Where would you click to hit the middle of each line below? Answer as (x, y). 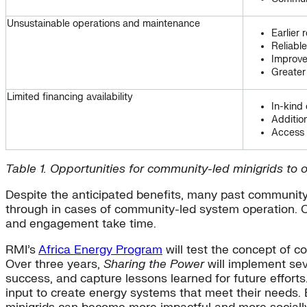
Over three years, (54, 265)
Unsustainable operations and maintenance (103, 24)
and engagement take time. (81, 224)
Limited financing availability (70, 97)
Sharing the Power (154, 265)
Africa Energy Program (100, 250)
